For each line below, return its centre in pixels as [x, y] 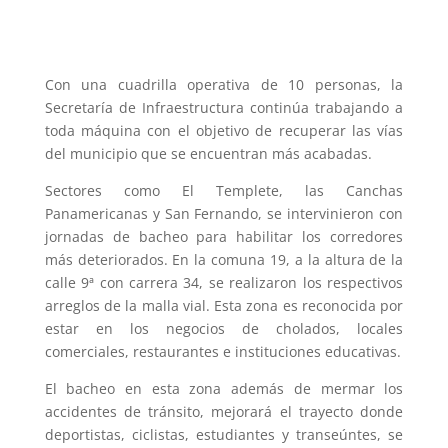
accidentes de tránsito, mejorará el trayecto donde [224, 412]
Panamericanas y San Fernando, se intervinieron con [224, 214]
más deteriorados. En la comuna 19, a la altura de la [224, 260]
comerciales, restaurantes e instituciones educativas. [222, 352]
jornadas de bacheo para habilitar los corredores [224, 237]
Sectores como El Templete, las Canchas [224, 191]
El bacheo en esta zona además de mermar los [224, 389]
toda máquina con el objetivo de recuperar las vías [224, 131]
